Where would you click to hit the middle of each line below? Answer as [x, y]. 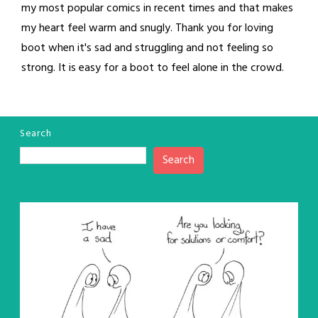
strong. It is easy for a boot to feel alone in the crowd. [153, 68]
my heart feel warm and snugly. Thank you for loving [147, 28]
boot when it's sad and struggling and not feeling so [147, 48]
